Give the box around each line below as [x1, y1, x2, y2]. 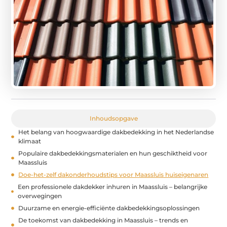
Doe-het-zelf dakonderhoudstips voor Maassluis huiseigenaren [18, 170, 209, 178]
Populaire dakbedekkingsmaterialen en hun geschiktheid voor [18, 149, 207, 157]
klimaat [18, 137, 41, 145]
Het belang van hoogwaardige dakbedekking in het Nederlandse [18, 128, 214, 136]
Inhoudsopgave [89, 114, 138, 122]
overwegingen [18, 192, 62, 200]
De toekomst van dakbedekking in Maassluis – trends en [18, 216, 188, 224]
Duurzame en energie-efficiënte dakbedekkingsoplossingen [18, 204, 200, 212]
